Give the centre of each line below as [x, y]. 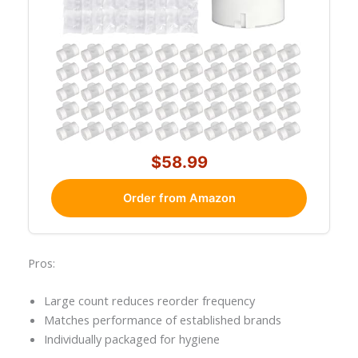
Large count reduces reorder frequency [149, 300]
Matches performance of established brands [162, 320]
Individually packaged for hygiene [131, 339]
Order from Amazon [179, 199]
